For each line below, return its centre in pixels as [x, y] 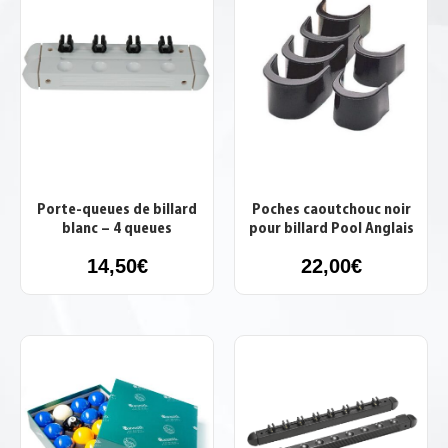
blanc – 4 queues [117, 230]
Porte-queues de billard [117, 211]
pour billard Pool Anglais [331, 230]
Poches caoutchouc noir [331, 211]
